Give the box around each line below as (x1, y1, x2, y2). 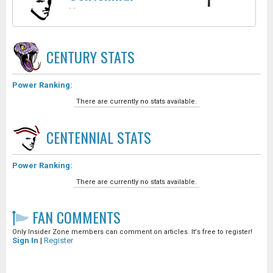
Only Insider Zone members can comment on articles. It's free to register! (12, 228, 252, 236)
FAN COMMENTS (29, 206, 121, 228)
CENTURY (46, 46, 97, 68)
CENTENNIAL (46, 126, 113, 148)
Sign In (12, 236, 38, 245)
